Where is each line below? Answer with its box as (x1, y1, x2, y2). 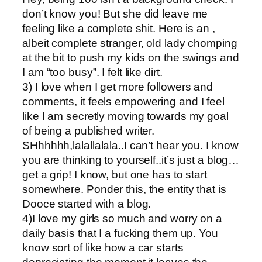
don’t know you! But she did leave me (22, 7, 208, 20)
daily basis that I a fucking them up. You (22, 226, 218, 239)
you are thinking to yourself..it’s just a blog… (22, 153, 240, 166)
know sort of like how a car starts (22, 241, 184, 254)
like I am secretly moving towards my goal (22, 109, 229, 122)
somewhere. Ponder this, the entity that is (22, 182, 226, 195)
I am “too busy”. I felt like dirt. (22, 65, 163, 78)
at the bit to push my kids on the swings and (22, 51, 239, 64)
